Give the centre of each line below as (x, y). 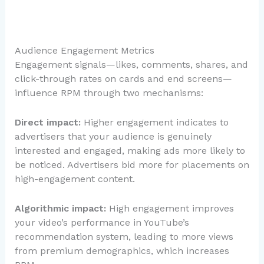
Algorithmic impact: (60, 208)
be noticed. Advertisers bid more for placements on (132, 164)
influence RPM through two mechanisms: (109, 93)
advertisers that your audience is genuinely (113, 136)
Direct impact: (47, 122)
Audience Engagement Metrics (84, 51)
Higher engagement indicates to (154, 122)
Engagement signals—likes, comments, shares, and (131, 65)
